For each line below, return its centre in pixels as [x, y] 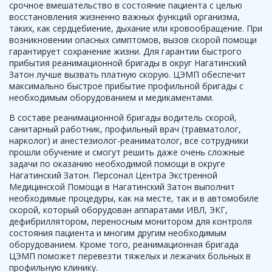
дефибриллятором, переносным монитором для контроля [131, 221]
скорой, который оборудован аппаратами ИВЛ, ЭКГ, [118, 210]
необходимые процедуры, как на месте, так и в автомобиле [134, 198]
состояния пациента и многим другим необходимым [118, 233]
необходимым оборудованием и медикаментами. [111, 97]
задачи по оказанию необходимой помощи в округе [117, 164]
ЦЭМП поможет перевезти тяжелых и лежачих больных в [130, 256]
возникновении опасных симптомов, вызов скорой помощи [133, 40]
